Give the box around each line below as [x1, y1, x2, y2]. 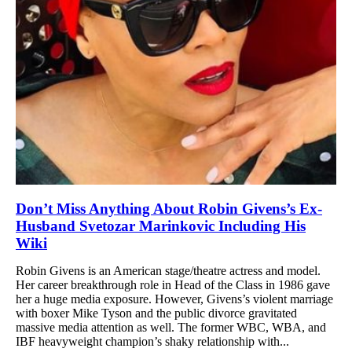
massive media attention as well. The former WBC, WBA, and [16, 320, 326, 334]
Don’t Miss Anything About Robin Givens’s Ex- [16, 200, 322, 217]
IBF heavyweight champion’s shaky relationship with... [16, 334, 289, 348]
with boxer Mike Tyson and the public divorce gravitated [16, 306, 297, 320]
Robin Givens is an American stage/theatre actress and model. [16, 263, 321, 277]
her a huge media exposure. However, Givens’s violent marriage [16, 291, 333, 306]
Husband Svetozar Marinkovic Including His [16, 217, 306, 234]
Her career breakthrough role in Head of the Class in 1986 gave [16, 277, 330, 291]
